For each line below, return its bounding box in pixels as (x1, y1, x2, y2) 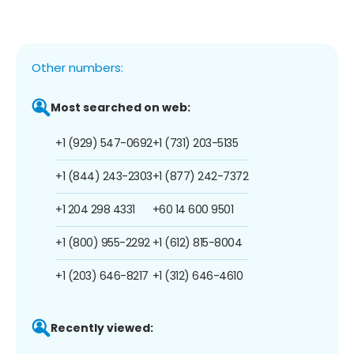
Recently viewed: (51, 319, 153, 336)
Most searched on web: (51, 99, 190, 115)
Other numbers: (32, 58, 123, 76)
